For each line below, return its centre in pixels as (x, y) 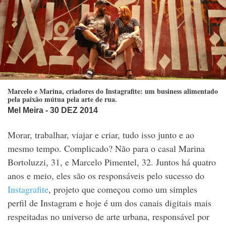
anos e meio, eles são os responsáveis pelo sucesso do (106, 176)
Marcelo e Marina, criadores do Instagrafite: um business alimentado (113, 91)
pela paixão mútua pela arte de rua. (62, 99)
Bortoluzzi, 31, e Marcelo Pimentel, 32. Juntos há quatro (112, 162)
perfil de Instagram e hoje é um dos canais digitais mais (109, 203)
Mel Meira (25, 110)
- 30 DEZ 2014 (71, 110)
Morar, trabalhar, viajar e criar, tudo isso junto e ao (101, 135)
